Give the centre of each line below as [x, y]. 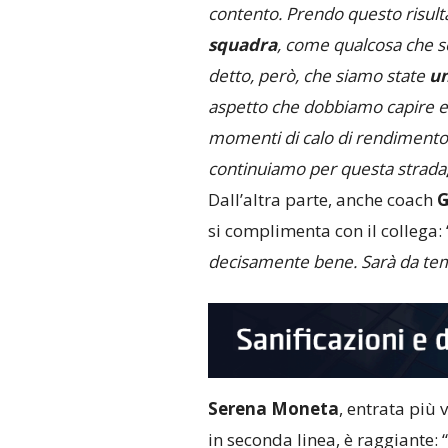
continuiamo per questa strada [326, 169]
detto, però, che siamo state [318, 76]
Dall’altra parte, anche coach [322, 200]
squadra [242, 45]
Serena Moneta [273, 409]
